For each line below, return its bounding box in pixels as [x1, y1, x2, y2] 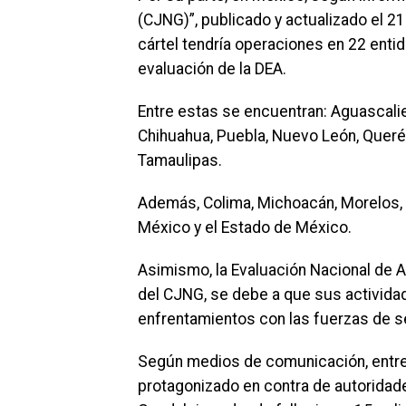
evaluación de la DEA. [138, 60, 286, 78]
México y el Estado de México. [138, 218, 352, 237]
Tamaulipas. [138, 151, 222, 169]
